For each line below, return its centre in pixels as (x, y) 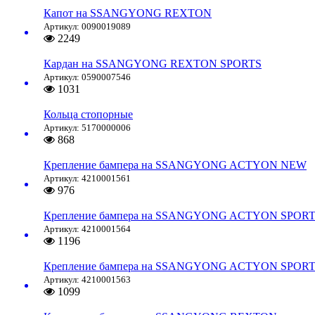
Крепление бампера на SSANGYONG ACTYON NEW (175, 165)
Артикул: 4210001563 (87, 280)
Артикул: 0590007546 (87, 77)
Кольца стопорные (88, 115)
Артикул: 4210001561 (87, 179)
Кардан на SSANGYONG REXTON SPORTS (153, 64)
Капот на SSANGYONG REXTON (128, 13)
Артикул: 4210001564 (87, 229)
